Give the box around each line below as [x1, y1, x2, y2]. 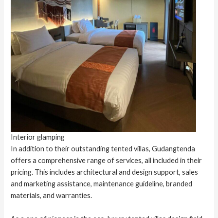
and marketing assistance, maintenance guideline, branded [11, 180, 193, 188]
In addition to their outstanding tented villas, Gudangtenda [11, 145, 196, 153]
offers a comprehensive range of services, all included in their [11, 156, 202, 165]
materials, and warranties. [11, 191, 92, 200]
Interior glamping [11, 133, 65, 142]
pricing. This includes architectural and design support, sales [11, 168, 199, 177]
